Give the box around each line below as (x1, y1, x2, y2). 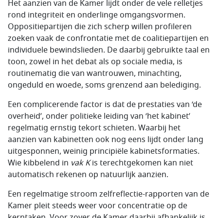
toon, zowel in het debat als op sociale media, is (8, 56, 182, 68)
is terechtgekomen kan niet (90, 157, 193, 169)
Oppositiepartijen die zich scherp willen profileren (8, 21, 192, 33)
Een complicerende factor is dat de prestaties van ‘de (8, 99, 202, 110)
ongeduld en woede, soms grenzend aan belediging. (8, 79, 201, 91)
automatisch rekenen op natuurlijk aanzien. (8, 169, 168, 181)
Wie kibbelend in (8, 157, 71, 169)
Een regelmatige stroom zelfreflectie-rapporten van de (8, 188, 209, 200)
